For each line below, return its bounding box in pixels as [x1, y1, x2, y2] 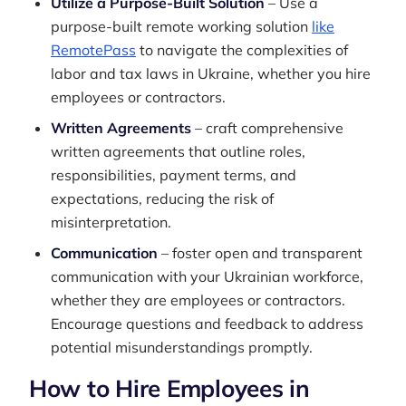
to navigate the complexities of [136, 41, 348, 59]
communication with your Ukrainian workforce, [51, 267, 363, 285]
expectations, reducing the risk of [51, 189, 274, 208]
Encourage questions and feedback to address [51, 314, 363, 333]
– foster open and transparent [158, 244, 362, 262]
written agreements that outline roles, [51, 142, 305, 160]
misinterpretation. [51, 213, 171, 231]
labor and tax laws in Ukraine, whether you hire [51, 64, 371, 82]
